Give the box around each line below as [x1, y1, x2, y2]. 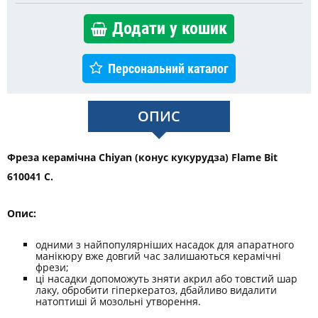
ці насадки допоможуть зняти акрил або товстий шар [35, 271, 297, 285]
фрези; [35, 260, 69, 274]
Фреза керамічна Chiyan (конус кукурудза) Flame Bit [7, 150, 278, 164]
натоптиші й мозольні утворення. [35, 294, 201, 308]
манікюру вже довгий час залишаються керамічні [35, 248, 281, 263]
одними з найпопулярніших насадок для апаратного [35, 237, 294, 251]
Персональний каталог [108, 60, 229, 76]
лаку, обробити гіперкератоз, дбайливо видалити [35, 283, 277, 297]
